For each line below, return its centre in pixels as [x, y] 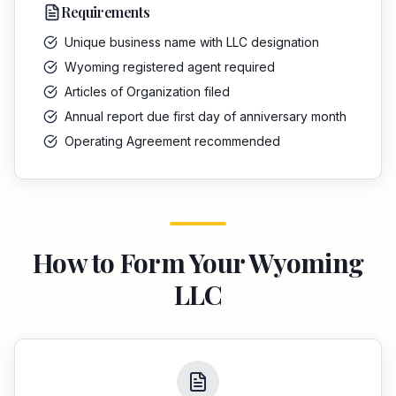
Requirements [106, 12]
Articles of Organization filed [147, 91]
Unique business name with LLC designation [192, 42]
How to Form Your [141, 263]
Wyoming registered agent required [170, 67]
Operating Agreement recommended [172, 141]
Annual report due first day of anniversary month [206, 116]
